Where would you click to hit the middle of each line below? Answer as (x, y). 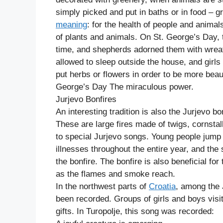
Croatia (162, 187)
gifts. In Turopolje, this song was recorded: (135, 212)
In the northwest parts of (102, 187)
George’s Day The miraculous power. (125, 87)
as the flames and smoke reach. (115, 174)
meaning (71, 25)
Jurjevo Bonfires (86, 100)
